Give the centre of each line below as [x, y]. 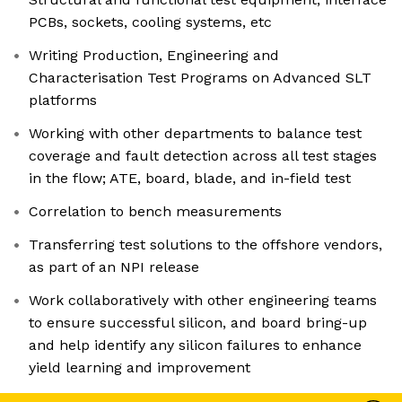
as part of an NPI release [114, 267]
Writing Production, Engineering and [154, 56]
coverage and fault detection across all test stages [203, 156]
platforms [63, 100]
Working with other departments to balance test [195, 134]
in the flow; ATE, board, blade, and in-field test [190, 179]
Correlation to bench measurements [155, 212]
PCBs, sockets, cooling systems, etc [150, 22]
